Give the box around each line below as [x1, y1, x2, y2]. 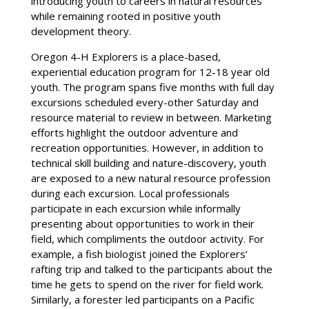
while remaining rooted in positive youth [30, 8, 221, 23]
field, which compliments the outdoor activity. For [30, 231, 264, 246]
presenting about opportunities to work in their [30, 216, 255, 230]
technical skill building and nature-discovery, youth [30, 155, 266, 170]
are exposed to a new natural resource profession [30, 170, 270, 185]
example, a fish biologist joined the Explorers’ [30, 246, 248, 261]
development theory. [30, 23, 131, 38]
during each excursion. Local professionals [30, 186, 230, 200]
